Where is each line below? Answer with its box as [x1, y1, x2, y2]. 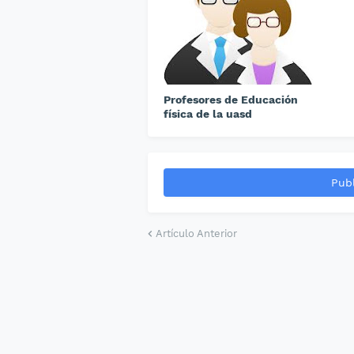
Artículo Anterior [156, 228, 237, 239]
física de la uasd [164, 107, 252, 120]
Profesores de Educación [164, 93, 298, 106]
